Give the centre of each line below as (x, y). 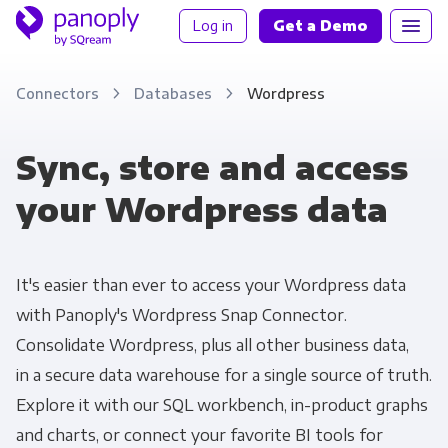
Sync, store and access (211, 167)
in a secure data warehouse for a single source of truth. (223, 375)
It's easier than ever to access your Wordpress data (210, 285)
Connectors (59, 93)
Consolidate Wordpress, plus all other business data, (212, 345)
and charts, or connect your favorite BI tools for (199, 435)
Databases (174, 93)
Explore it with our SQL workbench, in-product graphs (221, 405)
